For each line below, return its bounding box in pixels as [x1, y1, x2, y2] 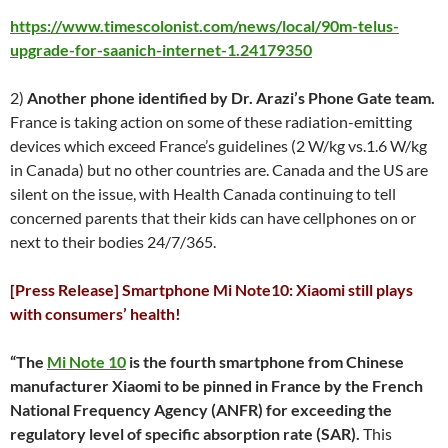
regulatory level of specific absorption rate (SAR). [10, 424, 360, 443]
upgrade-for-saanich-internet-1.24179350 [10, 40, 312, 59]
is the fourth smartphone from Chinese [126, 352, 404, 371]
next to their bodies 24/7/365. [10, 232, 216, 251]
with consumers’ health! [10, 304, 181, 323]
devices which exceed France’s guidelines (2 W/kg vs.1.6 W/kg [10, 136, 427, 155]
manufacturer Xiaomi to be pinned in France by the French [10, 376, 423, 395]
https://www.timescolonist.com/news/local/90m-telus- [10, 16, 399, 35]
